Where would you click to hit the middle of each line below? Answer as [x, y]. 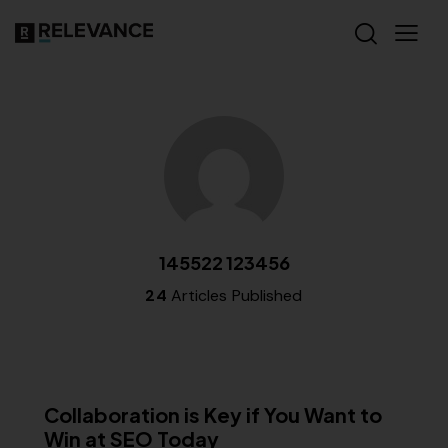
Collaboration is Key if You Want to [213, 414]
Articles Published [234, 296]
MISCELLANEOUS [115, 381]
